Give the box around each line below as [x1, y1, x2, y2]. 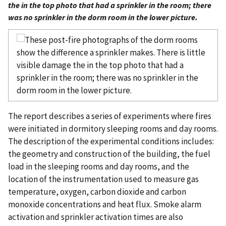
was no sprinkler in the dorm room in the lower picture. [8, 12, 198, 22]
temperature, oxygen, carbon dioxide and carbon [8, 186, 186, 197]
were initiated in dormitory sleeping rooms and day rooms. [8, 123, 218, 134]
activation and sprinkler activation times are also [8, 211, 183, 222]
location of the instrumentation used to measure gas [8, 173, 199, 185]
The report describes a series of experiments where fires [8, 110, 211, 122]
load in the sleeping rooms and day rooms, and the [8, 160, 189, 172]
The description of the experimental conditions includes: [8, 135, 214, 147]
